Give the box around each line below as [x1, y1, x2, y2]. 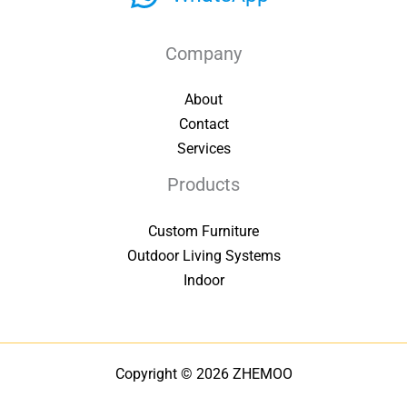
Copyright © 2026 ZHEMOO [114, 365, 293, 382]
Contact [178, 115, 229, 134]
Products [167, 174, 240, 196]
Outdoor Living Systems [126, 247, 281, 264]
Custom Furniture [148, 223, 259, 240]
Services [176, 140, 231, 158]
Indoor [183, 272, 224, 289]
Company [165, 42, 242, 65]
